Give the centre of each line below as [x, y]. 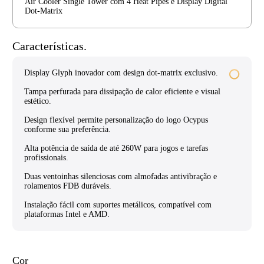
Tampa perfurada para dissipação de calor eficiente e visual [122, 91]
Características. [49, 46]
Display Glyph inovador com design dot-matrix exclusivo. [121, 72]
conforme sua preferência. [67, 129]
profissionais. [46, 157]
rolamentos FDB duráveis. [68, 186]
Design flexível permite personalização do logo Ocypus [116, 120]
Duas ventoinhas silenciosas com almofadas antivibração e [121, 176]
